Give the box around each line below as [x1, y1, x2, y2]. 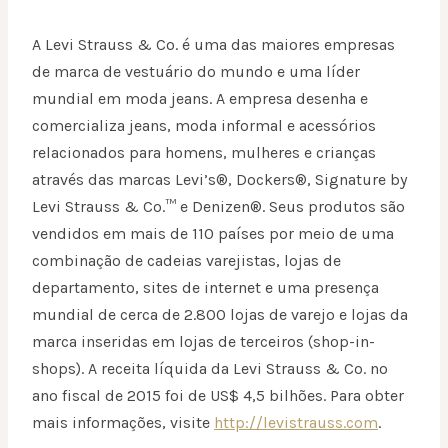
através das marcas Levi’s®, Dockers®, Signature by [32, 170, 407, 190]
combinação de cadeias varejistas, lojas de [32, 251, 341, 271]
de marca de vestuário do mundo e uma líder [32, 62, 360, 82]
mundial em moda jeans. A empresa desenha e [32, 89, 368, 109]
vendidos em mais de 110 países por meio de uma [32, 224, 394, 244]
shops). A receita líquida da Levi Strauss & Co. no [32, 359, 388, 379]
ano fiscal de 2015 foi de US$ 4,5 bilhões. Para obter [32, 386, 404, 406]
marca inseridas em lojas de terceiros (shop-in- [32, 332, 375, 352]
